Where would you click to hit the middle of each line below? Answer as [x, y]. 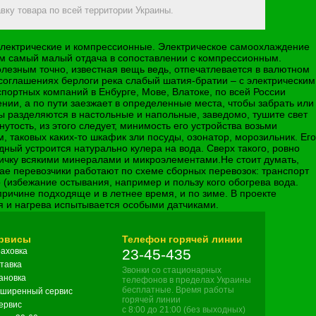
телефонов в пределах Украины [187, 280]
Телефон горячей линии [182, 239]
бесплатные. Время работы [178, 290]
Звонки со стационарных [172, 271]
